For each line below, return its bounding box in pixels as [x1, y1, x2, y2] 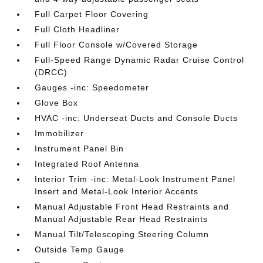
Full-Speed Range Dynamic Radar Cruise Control [35, 55, 245, 65]
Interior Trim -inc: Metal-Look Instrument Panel [35, 174, 236, 184]
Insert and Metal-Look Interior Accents [35, 186, 199, 196]
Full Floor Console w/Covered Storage [35, 39, 198, 49]
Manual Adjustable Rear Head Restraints [35, 214, 208, 224]
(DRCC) [35, 67, 68, 77]
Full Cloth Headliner [35, 24, 120, 34]
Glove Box [35, 97, 79, 107]
